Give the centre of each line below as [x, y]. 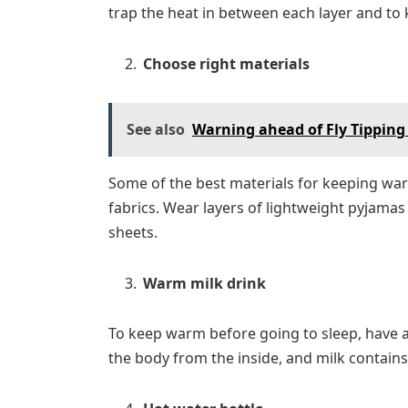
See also [155, 129]
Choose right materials [226, 64]
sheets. [133, 232]
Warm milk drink [204, 283]
